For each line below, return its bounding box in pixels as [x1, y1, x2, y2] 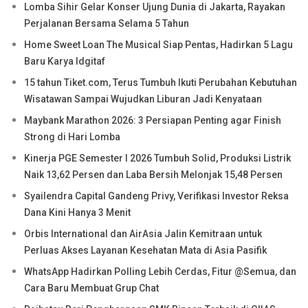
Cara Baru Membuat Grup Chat [24, 282, 159, 294]
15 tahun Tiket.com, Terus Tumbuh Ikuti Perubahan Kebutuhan [24, 76, 297, 88]
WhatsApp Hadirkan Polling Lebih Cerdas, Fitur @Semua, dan [24, 265, 296, 277]
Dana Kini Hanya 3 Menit [24, 206, 131, 218]
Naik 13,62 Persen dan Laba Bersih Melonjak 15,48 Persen [24, 168, 283, 180]
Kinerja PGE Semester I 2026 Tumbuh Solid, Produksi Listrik [24, 152, 291, 164]
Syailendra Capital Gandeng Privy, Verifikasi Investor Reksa [24, 190, 289, 201]
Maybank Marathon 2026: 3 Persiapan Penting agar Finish [24, 114, 281, 126]
